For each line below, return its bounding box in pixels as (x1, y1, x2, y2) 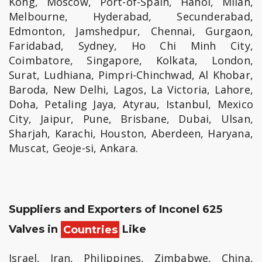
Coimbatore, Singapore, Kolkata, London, (9, 53, 253, 68)
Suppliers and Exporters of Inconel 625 (9, 203, 222, 216)
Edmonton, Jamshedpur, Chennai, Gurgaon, (9, 24, 253, 39)
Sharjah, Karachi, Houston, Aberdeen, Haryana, (9, 126, 253, 141)
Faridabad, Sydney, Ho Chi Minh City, (9, 39, 253, 53)
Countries (63, 223, 118, 236)
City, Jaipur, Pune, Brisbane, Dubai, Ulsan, (9, 112, 253, 126)
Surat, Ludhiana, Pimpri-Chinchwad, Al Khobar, (9, 68, 253, 82)
